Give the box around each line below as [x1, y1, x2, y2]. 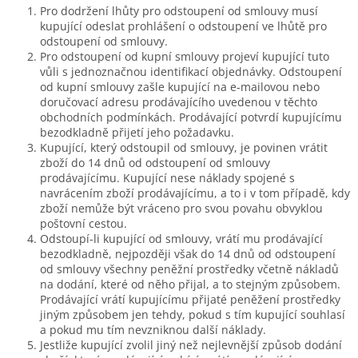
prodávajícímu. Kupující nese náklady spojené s [40, 169, 295, 185]
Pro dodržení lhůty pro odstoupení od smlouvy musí [40, 2, 318, 18]
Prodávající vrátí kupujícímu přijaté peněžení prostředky [40, 291, 340, 307]
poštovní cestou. [40, 215, 127, 231]
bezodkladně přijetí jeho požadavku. [40, 124, 234, 140]
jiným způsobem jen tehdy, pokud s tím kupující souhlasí [40, 306, 345, 322]
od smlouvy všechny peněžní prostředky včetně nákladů [40, 261, 339, 276]
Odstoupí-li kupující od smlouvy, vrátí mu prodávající [40, 230, 323, 246]
